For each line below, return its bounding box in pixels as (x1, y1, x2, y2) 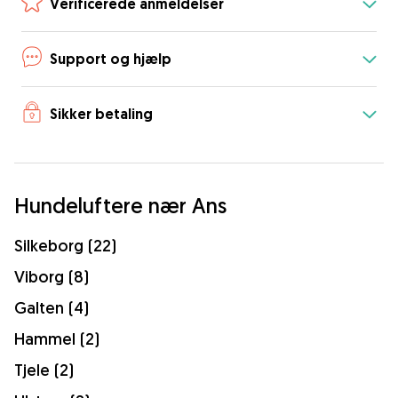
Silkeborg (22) (14, 235, 116, 256)
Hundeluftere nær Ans (14, 192, 227, 219)
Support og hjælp (50, 49, 171, 68)
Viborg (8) (14, 267, 89, 287)
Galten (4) (14, 298, 89, 318)
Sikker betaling (50, 104, 153, 123)
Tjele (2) (14, 360, 74, 380)
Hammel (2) (14, 329, 99, 349)
